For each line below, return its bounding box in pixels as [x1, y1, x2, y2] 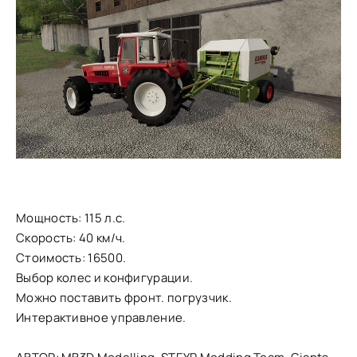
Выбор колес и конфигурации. [16, 269, 194, 286]
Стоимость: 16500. [16, 249, 127, 266]
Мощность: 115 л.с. [16, 209, 126, 226]
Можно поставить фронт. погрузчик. [16, 288, 232, 306]
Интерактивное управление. [16, 308, 186, 326]
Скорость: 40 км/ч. [16, 229, 126, 246]
